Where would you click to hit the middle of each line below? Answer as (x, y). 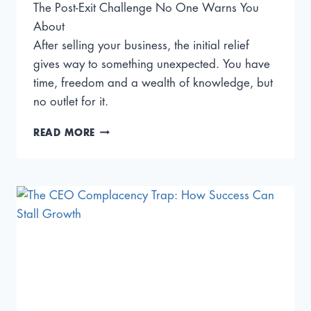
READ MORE (65, 133)
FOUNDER (120, 231)
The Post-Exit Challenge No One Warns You (146, 8)
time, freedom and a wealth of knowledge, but (153, 83)
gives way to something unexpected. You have (152, 64)
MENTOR (117, 260)
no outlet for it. (71, 101)
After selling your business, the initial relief (141, 45)
